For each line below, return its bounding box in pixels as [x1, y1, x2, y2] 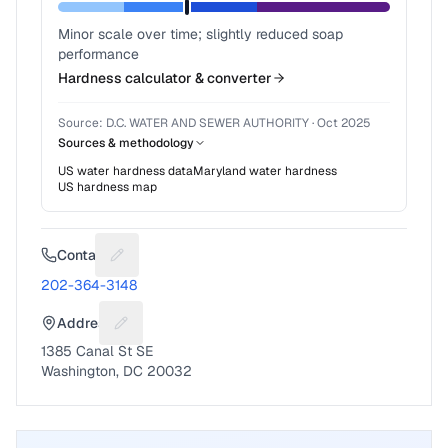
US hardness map [58, 179, 157, 195]
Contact [57, 246, 110, 264]
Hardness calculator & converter [58, 69, 272, 87]
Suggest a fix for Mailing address [119, 322, 362, 344]
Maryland [193, 163, 246, 179]
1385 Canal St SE [41, 342, 153, 360]
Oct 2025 [317, 115, 371, 131]
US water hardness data [58, 163, 193, 179]
